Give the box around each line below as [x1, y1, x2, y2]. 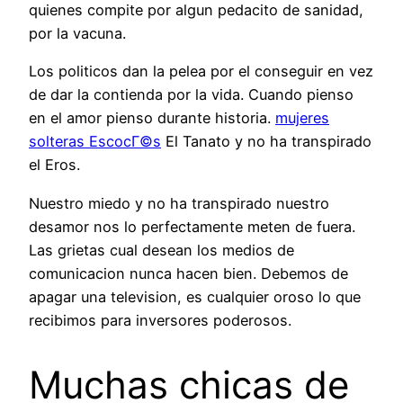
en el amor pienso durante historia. [29, 109, 275, 128]
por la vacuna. [29, 24, 126, 43]
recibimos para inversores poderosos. [29, 310, 291, 329]
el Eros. [29, 156, 80, 175]
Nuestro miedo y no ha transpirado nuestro [29, 193, 329, 212]
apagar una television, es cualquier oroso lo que [29, 287, 361, 306]
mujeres [275, 109, 329, 128]
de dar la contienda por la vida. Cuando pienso [29, 85, 354, 104]
